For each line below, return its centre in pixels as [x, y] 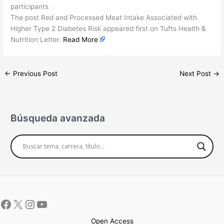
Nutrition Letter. [37, 40]
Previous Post [34, 74]
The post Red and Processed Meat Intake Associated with [104, 18]
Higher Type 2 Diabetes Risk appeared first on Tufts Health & [108, 29]
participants [30, 7]
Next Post [196, 74]
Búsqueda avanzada [58, 118]
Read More [81, 40]
